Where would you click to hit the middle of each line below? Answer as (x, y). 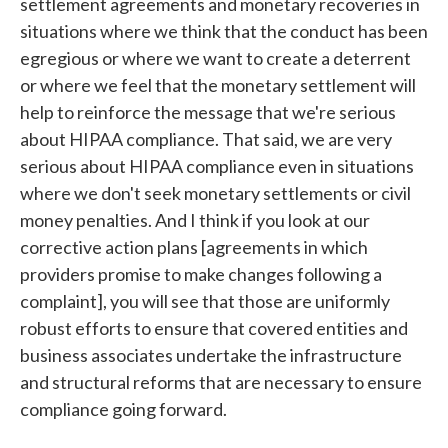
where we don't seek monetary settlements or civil (215, 193)
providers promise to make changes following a (201, 274)
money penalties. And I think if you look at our (195, 220)
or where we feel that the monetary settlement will (218, 85)
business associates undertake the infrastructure (211, 355)
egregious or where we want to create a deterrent (215, 58)
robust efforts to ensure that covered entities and (214, 328)
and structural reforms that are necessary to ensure (221, 382)
